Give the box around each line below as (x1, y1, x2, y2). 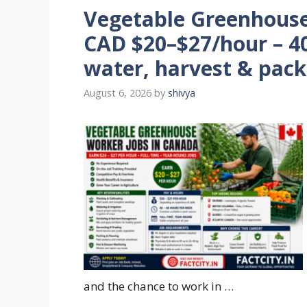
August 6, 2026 (84, 86, 151, 100)
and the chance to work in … (84, 278, 234, 295)
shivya (168, 86, 195, 100)
